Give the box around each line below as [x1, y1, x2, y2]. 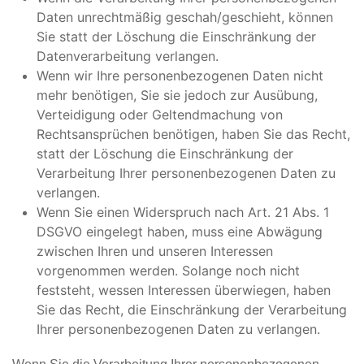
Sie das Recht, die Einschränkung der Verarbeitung [37, 301, 347, 318]
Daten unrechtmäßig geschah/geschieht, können [37, 9, 333, 25]
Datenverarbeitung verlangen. [37, 48, 219, 64]
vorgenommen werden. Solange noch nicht [37, 262, 300, 279]
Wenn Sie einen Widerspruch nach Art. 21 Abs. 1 [37, 204, 329, 220]
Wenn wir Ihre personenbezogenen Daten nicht [37, 67, 323, 84]
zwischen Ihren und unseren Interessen [37, 243, 273, 259]
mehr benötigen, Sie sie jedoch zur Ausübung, [37, 87, 318, 103]
